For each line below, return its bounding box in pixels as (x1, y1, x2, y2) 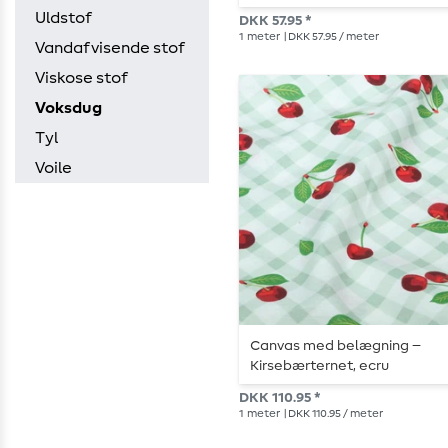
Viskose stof (35, 70, 128, 86)
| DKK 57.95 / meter (282, 30, 379, 42)
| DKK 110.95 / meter (282, 407, 383, 419)
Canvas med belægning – (250, 338, 422, 353)
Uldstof (35, 10, 92, 26)
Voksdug (35, 100, 102, 116)
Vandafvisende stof (35, 40, 185, 56)
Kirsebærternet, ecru (250, 358, 390, 373)
